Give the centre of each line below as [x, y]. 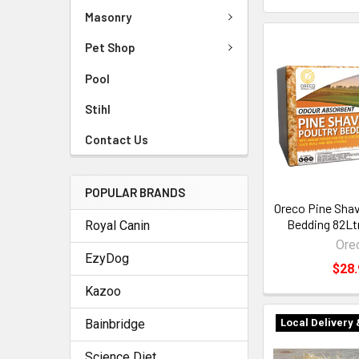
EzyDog [107, 258]
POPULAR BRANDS [135, 192]
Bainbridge [115, 324]
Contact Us [117, 139]
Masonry [108, 16]
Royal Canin [117, 225]
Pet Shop [110, 48]
